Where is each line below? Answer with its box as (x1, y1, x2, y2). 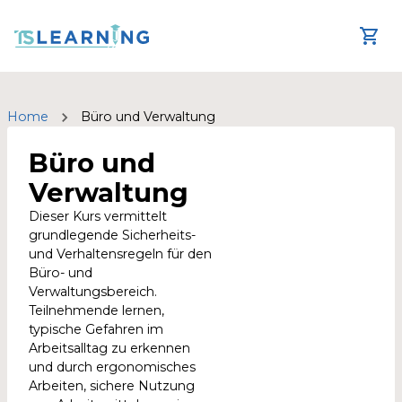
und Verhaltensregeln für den (29, 246, 212, 262)
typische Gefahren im (29, 321, 163, 337)
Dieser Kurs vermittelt (29, 208, 167, 224)
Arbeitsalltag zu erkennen (29, 340, 190, 356)
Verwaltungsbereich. (29, 284, 157, 300)
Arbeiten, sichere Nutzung (29, 378, 195, 394)
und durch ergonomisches (29, 359, 196, 375)
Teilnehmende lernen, (29, 302, 164, 319)
